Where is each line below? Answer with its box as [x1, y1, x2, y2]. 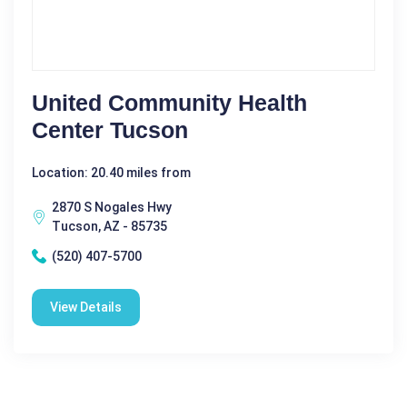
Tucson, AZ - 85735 [52, 218, 167, 233]
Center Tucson [32, 116, 188, 143]
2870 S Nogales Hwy [52, 199, 172, 214]
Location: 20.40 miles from [32, 164, 191, 180]
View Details [50, 299, 122, 314]
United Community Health [32, 89, 307, 115]
